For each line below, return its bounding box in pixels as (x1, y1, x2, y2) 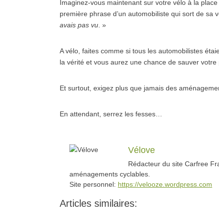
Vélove (128, 145, 155, 155)
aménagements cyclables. (69, 170, 150, 178)
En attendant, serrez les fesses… (60, 110, 162, 118)
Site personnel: (69, 180, 118, 188)
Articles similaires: (60, 198, 137, 209)
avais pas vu (60, 21, 98, 29)
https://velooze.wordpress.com (118, 180, 212, 188)
